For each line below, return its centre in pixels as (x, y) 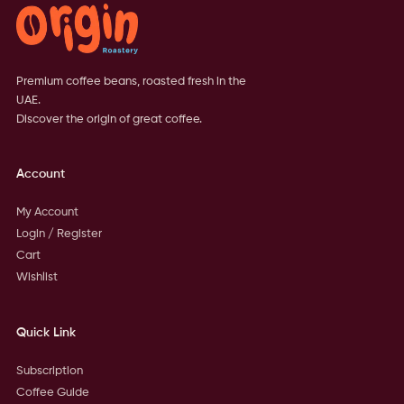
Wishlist (37, 277)
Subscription (49, 371)
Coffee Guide (52, 393)
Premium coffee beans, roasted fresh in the (131, 82)
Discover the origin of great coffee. (109, 119)
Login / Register (59, 234)
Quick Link (46, 333)
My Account (47, 212)
